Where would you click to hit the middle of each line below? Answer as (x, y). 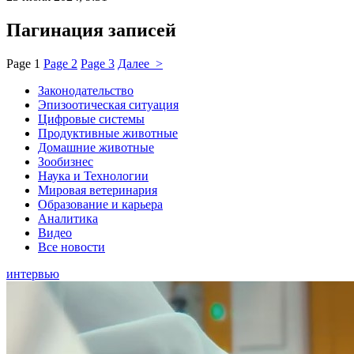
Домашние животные (96, 147)
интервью (33, 273)
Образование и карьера (100, 204)
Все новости (72, 247)
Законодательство (86, 90)
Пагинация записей (91, 30)
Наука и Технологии (93, 175)
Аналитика (68, 218)
